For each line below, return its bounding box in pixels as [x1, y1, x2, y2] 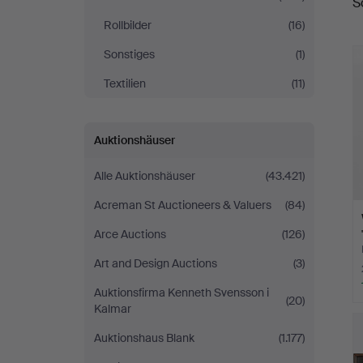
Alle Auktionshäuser [94, 169, 195, 183]
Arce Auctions [94, 227, 166, 241]
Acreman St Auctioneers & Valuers [94, 198, 271, 212]
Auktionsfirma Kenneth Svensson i [94, 285, 269, 300]
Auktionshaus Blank [94, 331, 194, 345]
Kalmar [94, 301, 131, 316]
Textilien [104, 76, 146, 91]
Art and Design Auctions [94, 256, 217, 271]
